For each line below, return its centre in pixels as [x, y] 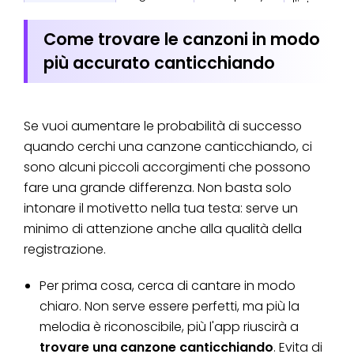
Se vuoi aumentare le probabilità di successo [163, 126]
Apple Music [236, 14]
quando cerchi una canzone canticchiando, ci [168, 146]
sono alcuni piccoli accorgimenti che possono [167, 167]
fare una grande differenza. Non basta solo [158, 187]
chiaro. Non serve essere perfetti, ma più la [169, 306]
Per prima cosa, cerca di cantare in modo [168, 285]
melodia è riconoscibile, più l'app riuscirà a [169, 326]
